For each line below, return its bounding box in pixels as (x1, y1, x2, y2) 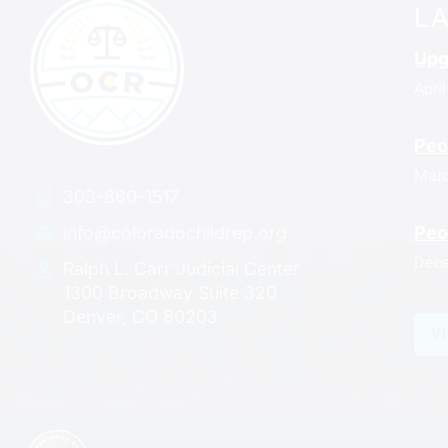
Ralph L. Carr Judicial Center (62, 258, 300, 280)
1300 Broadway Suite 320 (62, 282, 277, 304)
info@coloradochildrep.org (62, 222, 287, 244)
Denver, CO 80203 (62, 306, 218, 328)
